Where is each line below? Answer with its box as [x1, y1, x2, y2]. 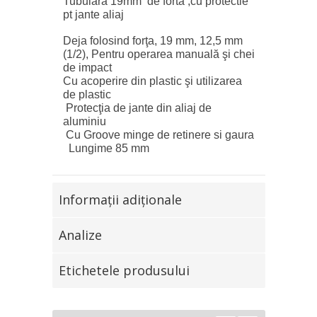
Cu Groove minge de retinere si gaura [62, 128, 254, 141]
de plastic [62, 88, 111, 100]
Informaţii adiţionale [58, 190, 182, 208]
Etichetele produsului [58, 261, 190, 279]
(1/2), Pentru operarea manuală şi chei [62, 47, 255, 60]
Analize [58, 226, 102, 243]
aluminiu [62, 115, 106, 127]
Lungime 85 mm [62, 142, 149, 154]
